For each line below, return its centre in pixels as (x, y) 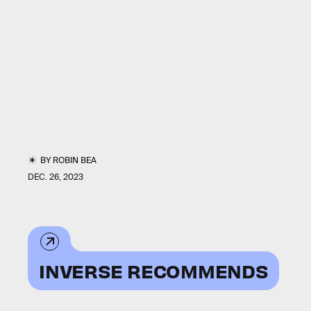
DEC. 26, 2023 (56, 177)
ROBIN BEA (75, 160)
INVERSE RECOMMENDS (153, 270)
